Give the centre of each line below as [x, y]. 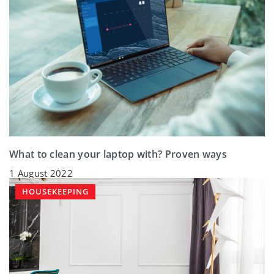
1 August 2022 [41, 173]
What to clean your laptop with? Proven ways [118, 154]
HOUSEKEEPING [55, 191]
